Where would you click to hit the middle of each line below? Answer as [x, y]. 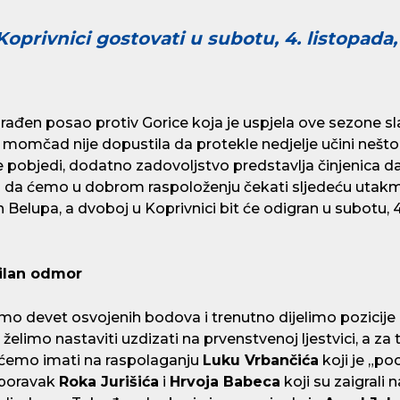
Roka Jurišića [109, 381]
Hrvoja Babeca [225, 381]
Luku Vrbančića [261, 360]
